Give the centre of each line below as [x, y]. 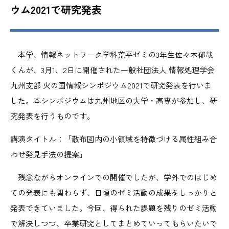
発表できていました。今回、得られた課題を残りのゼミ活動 [114, 208]
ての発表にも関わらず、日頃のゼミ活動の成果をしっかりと [114, 192]
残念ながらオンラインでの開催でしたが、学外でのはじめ [114, 177]
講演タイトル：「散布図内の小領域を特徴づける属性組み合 [114, 139]
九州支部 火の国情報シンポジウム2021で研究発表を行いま [111, 85]
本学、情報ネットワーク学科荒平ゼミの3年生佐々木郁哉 [112, 54]
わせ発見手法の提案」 [49, 154]
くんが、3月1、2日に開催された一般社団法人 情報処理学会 [112, 70]
